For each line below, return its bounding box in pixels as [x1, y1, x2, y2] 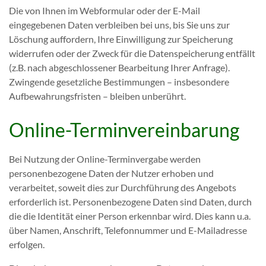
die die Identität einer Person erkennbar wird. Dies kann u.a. [9, 210, 251, 221]
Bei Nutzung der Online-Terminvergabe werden [9, 153, 201, 164]
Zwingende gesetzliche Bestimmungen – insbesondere [9, 76, 229, 87]
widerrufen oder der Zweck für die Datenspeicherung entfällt [9, 47, 255, 59]
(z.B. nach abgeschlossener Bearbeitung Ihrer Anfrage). [9, 62, 230, 73]
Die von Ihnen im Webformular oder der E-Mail [9, 5, 200, 16]
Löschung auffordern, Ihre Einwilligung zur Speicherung [9, 33, 233, 45]
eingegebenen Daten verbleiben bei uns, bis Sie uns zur [9, 19, 230, 30]
